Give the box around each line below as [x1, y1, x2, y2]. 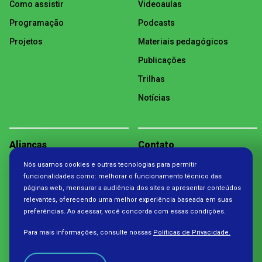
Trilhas [138, 74, 165, 84]
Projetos [9, 37, 43, 47]
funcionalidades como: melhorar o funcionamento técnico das [23, 173, 222, 180]
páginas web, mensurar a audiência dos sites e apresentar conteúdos [23, 184, 241, 192]
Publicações [138, 56, 186, 65]
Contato [138, 139, 174, 151]
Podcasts [138, 18, 175, 28]
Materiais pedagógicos [138, 37, 228, 47]
